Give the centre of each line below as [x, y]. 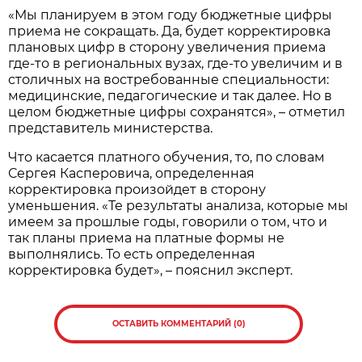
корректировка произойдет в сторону [137, 189]
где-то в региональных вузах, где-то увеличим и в [176, 63]
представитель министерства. [111, 128]
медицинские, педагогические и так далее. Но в [170, 95]
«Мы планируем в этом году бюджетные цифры [170, 15]
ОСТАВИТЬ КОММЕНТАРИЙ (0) [179, 323]
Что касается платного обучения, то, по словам [167, 157]
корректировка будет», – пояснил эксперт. [151, 270]
